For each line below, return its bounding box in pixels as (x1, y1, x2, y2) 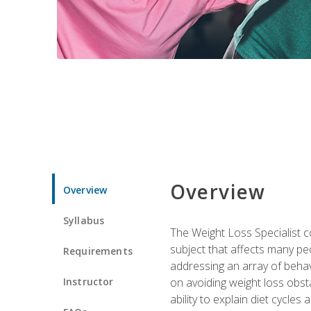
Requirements (63, 244, 133, 258)
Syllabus (63, 213, 105, 227)
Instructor (63, 274, 114, 288)
